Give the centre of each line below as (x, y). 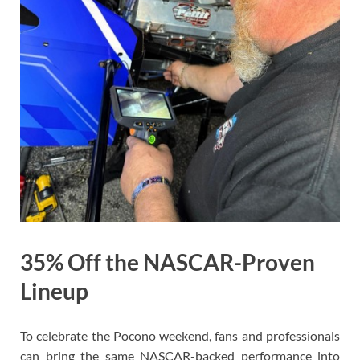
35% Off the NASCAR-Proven (168, 262)
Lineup (54, 290)
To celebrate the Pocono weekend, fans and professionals (180, 335)
